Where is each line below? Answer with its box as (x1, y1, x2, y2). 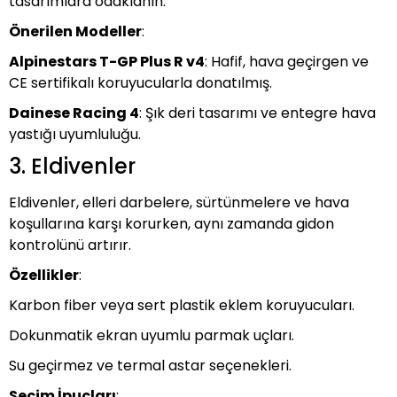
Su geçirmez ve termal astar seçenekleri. (9, 355, 292, 376)
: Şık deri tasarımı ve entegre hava (139, 103, 376, 123)
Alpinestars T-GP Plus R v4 (9, 51, 205, 72)
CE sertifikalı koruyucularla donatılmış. (9, 73, 272, 93)
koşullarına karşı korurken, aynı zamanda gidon (9, 214, 334, 234)
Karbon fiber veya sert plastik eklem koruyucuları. (9, 295, 354, 315)
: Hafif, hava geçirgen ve (205, 51, 369, 72)
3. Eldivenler (9, 152, 136, 181)
